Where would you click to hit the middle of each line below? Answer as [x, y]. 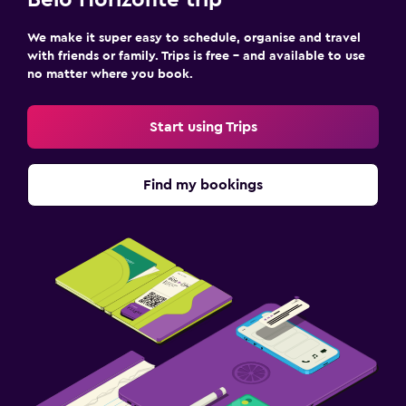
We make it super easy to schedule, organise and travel [194, 38]
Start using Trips [203, 127]
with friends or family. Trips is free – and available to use [196, 56]
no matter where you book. [110, 74]
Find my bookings [203, 185]
